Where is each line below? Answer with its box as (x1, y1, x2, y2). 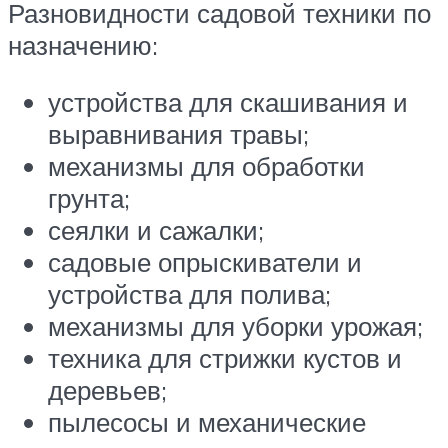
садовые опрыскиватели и (48, 246, 362, 279)
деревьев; (48, 374, 167, 407)
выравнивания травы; (48, 118, 309, 151)
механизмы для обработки (48, 150, 365, 183)
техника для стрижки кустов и (48, 342, 402, 375)
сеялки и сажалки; (48, 214, 264, 247)
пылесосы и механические (48, 406, 366, 439)
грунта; (48, 182, 130, 215)
